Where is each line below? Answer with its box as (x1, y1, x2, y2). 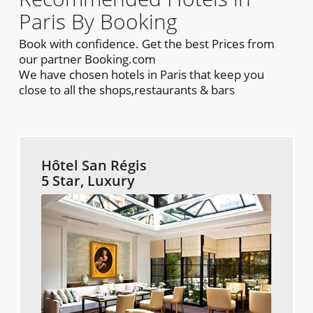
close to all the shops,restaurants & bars (18, 82, 235, 99)
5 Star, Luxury (41, 171, 135, 191)
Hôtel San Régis (41, 156, 147, 175)
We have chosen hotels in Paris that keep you (18, 66, 264, 83)
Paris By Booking (18, 7, 177, 36)
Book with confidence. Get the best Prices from (18, 36, 275, 52)
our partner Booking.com (18, 51, 156, 68)
